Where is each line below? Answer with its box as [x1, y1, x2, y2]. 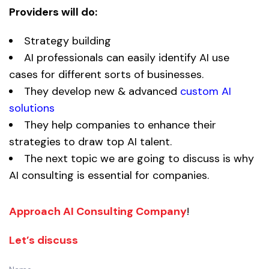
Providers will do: [9, 4, 97, 19]
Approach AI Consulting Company [9, 204, 187, 219]
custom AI [177, 83, 231, 98]
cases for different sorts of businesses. [9, 67, 204, 82]
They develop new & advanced [24, 83, 177, 98]
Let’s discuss [9, 232, 78, 247]
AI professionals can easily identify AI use [24, 50, 229, 65]
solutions [9, 100, 55, 115]
